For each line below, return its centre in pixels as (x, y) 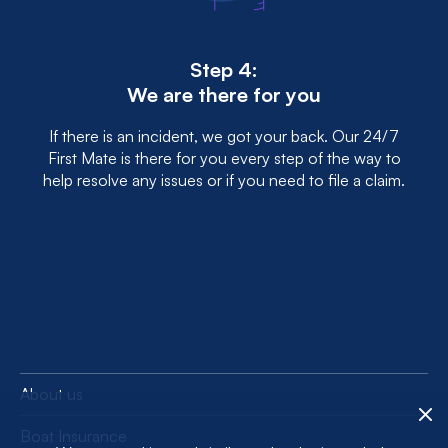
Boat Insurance (73, 436)
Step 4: (224, 69)
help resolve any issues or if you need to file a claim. (224, 180)
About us (51, 394)
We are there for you (224, 94)
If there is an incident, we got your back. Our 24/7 (224, 136)
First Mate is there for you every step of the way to (224, 158)
